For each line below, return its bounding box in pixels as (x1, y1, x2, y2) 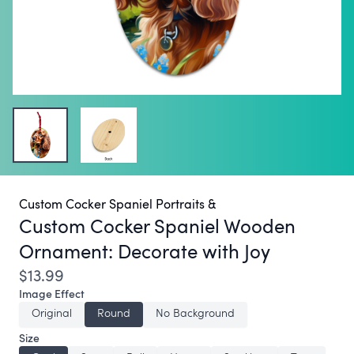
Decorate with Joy (118, 238, 270, 265)
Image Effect (19, 286, 85, 302)
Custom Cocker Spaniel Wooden (19, 213, 296, 239)
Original (32, 305, 72, 321)
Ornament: (19, 238, 118, 265)
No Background (156, 305, 235, 321)
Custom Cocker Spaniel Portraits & (19, 195, 216, 213)
